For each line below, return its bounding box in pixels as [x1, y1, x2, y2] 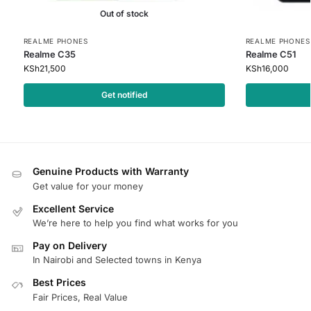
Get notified [101, 90, 147, 101]
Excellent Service [33, 202, 114, 215]
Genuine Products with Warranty [33, 165, 189, 178]
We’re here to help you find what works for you [33, 217, 238, 229]
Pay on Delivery [33, 239, 107, 252]
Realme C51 [245, 49, 296, 60]
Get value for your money [33, 180, 143, 192]
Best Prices [33, 276, 86, 289]
